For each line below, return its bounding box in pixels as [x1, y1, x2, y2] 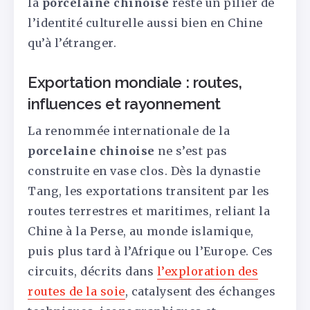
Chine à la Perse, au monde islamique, [28, 224, 254, 238]
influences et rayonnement [28, 94, 221, 113]
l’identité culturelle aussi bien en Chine [28, 15, 263, 30]
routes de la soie [28, 284, 125, 298]
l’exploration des [156, 264, 258, 278]
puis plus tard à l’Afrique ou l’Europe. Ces [28, 244, 273, 258]
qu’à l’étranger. [28, 35, 116, 50]
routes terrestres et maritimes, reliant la [28, 203, 270, 218]
